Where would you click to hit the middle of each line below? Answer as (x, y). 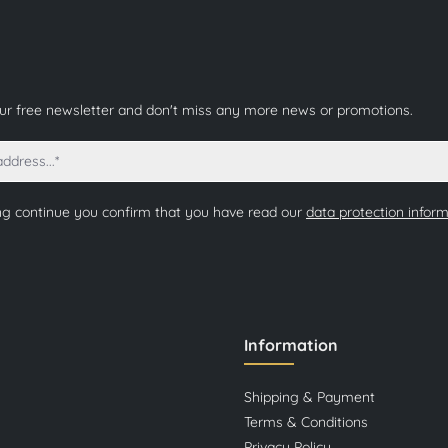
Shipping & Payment (309, 396)
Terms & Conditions (306, 421)
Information (291, 344)
